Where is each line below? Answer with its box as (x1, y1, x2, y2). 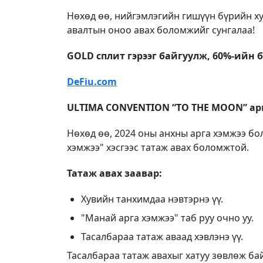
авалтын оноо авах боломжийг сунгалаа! (67, 23, 259, 36)
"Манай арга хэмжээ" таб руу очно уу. (81, 211, 254, 224)
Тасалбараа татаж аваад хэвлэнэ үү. (81, 230, 243, 243)
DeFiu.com (67, 75, 117, 88)
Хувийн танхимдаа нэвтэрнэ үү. (81, 193, 223, 205)
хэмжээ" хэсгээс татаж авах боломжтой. (67, 141, 249, 154)
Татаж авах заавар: (67, 167, 162, 180)
